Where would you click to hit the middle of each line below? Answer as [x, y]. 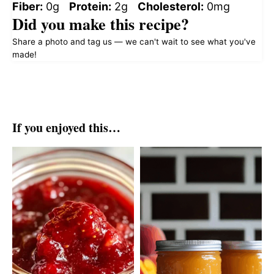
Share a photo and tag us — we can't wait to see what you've [134, 42]
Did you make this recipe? [101, 24]
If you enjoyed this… [66, 128]
